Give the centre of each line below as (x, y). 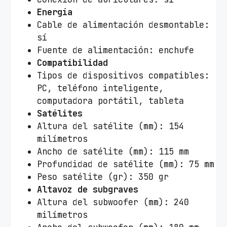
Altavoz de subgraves (88, 189)
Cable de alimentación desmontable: (123, 25)
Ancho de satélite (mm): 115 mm (113, 151)
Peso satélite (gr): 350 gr (103, 177)
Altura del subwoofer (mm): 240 (113, 202)
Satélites (60, 113)
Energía (55, 12)
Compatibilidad (73, 63)
